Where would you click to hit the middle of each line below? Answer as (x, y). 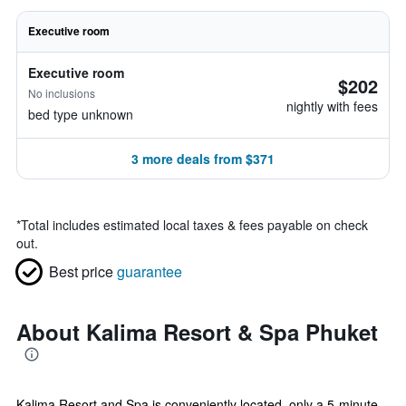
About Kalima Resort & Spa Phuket (197, 332)
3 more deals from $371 (203, 159)
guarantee (150, 271)
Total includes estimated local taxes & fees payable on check (194, 225)
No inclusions (62, 93)
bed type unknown (81, 114)
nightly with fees (332, 106)
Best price (81, 271)
